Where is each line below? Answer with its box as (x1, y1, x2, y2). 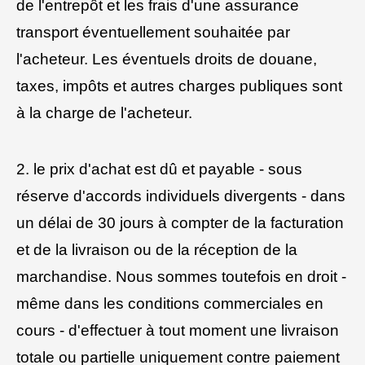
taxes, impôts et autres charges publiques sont (16, 77, 342, 95)
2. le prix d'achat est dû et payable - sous (16, 160, 302, 178)
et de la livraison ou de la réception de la (16, 240, 297, 258)
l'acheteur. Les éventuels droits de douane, (16, 51, 317, 68)
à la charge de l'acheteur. (16, 104, 192, 122)
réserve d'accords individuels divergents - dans (16, 187, 345, 204)
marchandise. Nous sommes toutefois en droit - (16, 267, 346, 285)
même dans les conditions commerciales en (16, 294, 323, 312)
